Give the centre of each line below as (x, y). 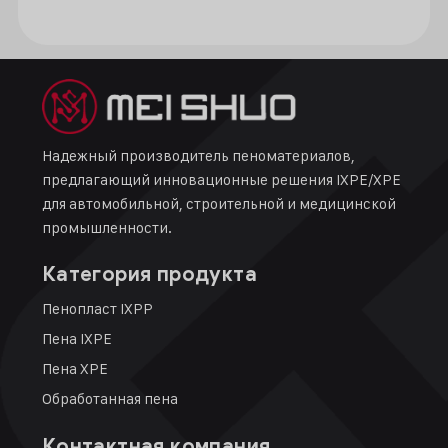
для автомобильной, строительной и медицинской (218, 204)
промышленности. (106, 228)
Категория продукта (149, 275)
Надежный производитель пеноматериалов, (198, 156)
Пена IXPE (76, 339)
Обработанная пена (109, 399)
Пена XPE (74, 369)
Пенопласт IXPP (97, 309)
